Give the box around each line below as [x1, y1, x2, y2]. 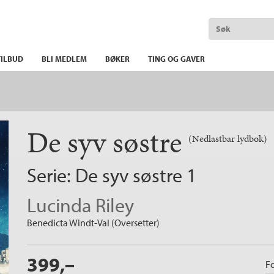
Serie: [27, 162, 75, 187]
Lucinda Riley [27, 192, 134, 217]
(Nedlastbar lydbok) [188, 131, 267, 146]
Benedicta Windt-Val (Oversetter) [27, 216, 160, 229]
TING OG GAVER [148, 53, 205, 64]
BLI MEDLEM [42, 53, 87, 64]
